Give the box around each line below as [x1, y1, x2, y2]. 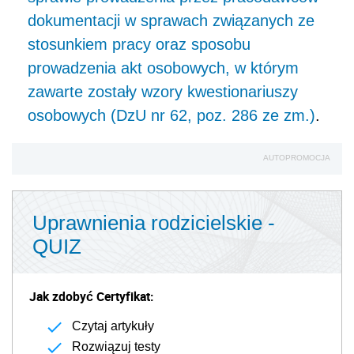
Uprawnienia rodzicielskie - [32, 210, 275, 235]
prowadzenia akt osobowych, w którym [28, 58, 299, 77]
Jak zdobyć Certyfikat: [29, 287, 153, 305]
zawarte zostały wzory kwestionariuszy [28, 82, 298, 100]
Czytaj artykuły [72, 318, 154, 333]
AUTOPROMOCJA [263, 153, 330, 162]
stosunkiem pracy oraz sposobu [28, 35, 250, 53]
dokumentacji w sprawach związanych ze [28, 11, 314, 29]
